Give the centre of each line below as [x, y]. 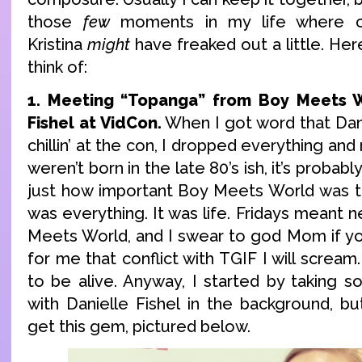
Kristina [57, 44]
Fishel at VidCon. [95, 122]
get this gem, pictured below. [139, 326]
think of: [57, 67]
